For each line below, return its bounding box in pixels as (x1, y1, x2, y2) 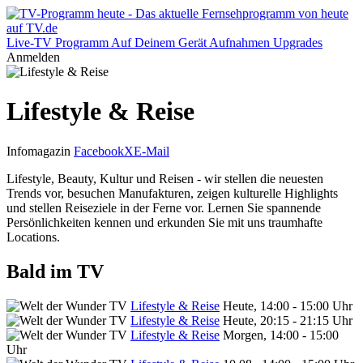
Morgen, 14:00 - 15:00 (223, 327, 339, 342)
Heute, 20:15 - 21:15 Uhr (223, 313, 352, 327)
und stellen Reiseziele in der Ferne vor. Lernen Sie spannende (6, 200, 321, 215)
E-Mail (134, 143, 169, 158)
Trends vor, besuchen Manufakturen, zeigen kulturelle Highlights (6, 186, 338, 200)
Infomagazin (6, 143, 70, 158)
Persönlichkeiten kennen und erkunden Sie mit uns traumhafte (6, 215, 322, 229)
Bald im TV (6, 260, 104, 282)
